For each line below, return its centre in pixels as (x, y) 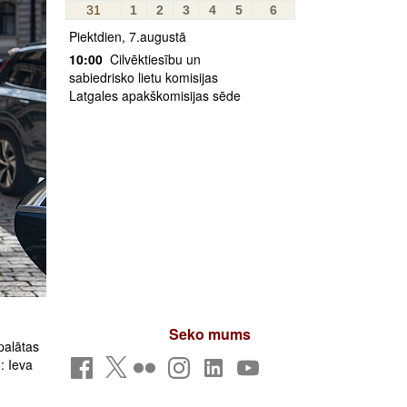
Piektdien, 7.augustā (128, 36)
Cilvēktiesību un (154, 59)
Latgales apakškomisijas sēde (155, 95)
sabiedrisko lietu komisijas (144, 77)
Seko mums (210, 334)
